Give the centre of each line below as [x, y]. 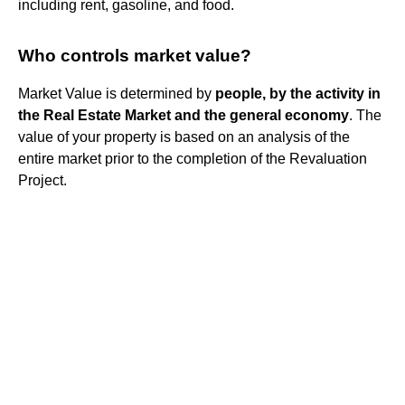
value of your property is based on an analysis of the [184, 137]
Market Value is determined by [117, 93]
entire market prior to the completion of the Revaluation [193, 158]
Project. [42, 180]
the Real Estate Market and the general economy [184, 115]
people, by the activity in [298, 93]
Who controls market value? [135, 55]
